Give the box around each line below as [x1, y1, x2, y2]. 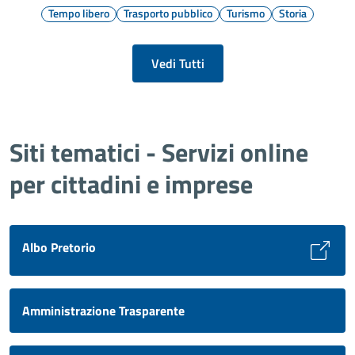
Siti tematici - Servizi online [10, 133, 308, 171]
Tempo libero [48, 5, 109, 21]
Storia [279, 5, 307, 21]
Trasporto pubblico [124, 5, 212, 21]
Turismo [227, 5, 265, 21]
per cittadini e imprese [10, 165, 253, 203]
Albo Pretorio [22, 238, 96, 257]
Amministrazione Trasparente [22, 301, 185, 320]
